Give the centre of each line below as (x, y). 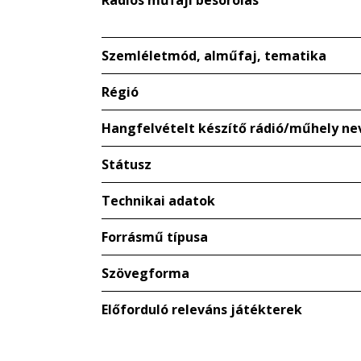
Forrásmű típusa (155, 237)
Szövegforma (145, 273)
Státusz (127, 164)
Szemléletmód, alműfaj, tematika (214, 56)
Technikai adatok (158, 201)
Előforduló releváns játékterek (202, 309)
